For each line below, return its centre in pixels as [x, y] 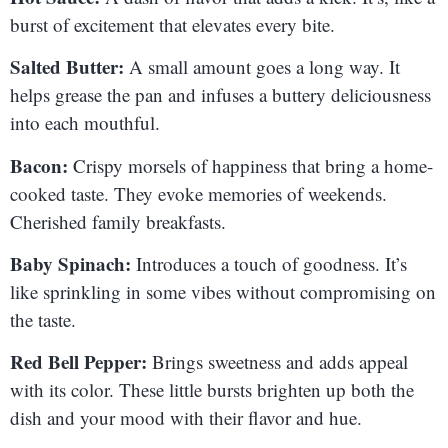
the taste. [43, 319]
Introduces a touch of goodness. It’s [269, 263]
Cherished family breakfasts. [118, 221]
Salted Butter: [67, 67]
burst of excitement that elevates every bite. [172, 24]
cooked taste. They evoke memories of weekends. [198, 193]
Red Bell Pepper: [78, 362]
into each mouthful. [85, 123]
